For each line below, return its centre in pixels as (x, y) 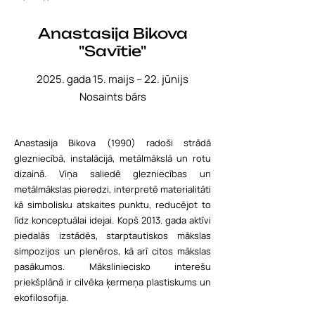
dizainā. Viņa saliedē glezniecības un (112, 174)
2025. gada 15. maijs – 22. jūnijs (112, 79)
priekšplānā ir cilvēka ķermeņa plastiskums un (112, 282)
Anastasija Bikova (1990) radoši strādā (112, 143)
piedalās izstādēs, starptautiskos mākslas (112, 236)
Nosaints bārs (112, 97)
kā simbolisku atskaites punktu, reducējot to (112, 205)
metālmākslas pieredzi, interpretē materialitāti (112, 189)
